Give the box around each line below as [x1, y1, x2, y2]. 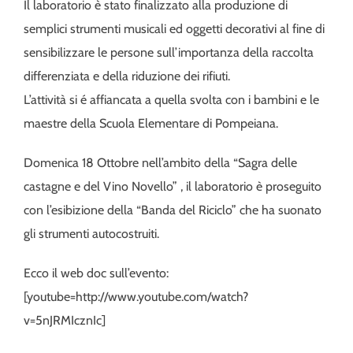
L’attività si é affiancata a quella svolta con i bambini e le [24, 91, 319, 107]
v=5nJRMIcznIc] [24, 312, 106, 328]
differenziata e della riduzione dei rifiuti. [24, 68, 230, 84]
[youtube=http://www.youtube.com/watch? [24, 288, 248, 304]
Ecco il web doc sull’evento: [24, 265, 169, 281]
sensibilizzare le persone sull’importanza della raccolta [24, 44, 314, 60]
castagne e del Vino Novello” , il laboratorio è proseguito [24, 178, 321, 194]
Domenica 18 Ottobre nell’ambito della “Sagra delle [24, 154, 297, 170]
